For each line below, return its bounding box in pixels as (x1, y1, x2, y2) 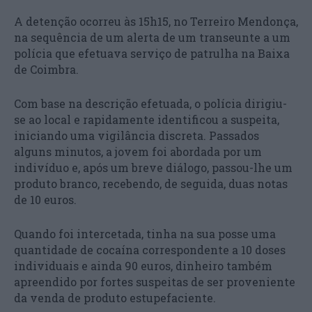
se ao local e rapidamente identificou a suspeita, (14, 111, 279, 127)
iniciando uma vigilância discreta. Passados (14, 127, 259, 143)
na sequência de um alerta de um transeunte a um (14, 29, 290, 45)
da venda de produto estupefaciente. (14, 290, 216, 305)
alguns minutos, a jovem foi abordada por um (14, 143, 262, 159)
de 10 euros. (14, 192, 77, 207)
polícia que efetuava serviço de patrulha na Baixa (14, 45, 290, 61)
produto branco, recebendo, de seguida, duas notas (14, 175, 288, 191)
